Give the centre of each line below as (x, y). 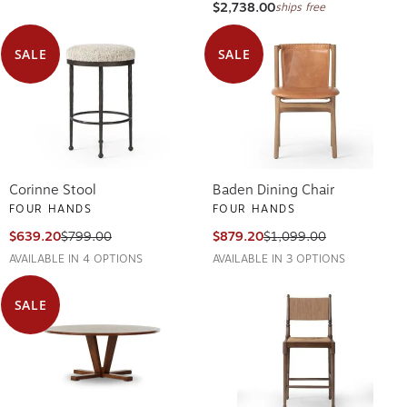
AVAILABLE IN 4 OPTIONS (76, 256)
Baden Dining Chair (273, 187)
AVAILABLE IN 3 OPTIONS (279, 256)
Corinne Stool (53, 187)
